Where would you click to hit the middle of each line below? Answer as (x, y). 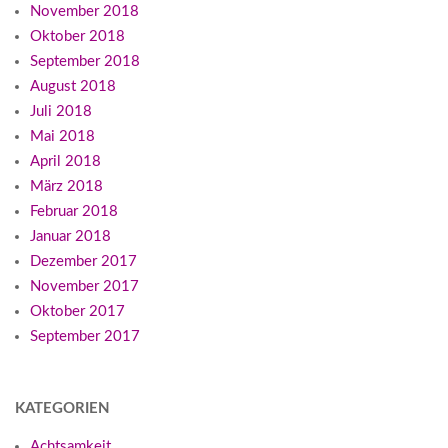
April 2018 (65, 162)
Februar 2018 (74, 212)
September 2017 (85, 337)
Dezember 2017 (83, 262)
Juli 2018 (61, 112)
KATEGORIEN (62, 409)
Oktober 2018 (77, 37)
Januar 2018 (70, 237)
